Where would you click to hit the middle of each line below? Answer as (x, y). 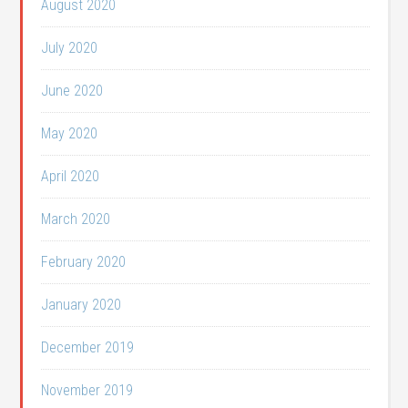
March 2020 (76, 219)
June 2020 (72, 91)
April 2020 (71, 177)
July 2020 (70, 48)
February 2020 (84, 262)
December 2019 (88, 348)
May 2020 (70, 134)
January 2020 (82, 305)
